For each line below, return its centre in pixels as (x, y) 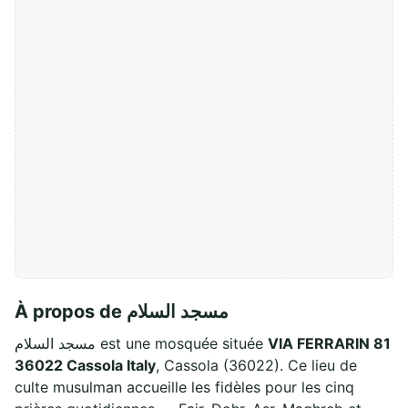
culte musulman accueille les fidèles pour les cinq (184, 387)
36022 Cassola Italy (85, 365)
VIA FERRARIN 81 (329, 343)
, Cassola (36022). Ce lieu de (256, 365)
